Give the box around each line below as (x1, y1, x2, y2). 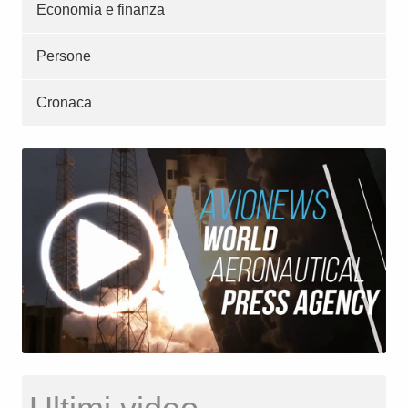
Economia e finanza (36, 2, 165, 18)
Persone (36, 48, 91, 65)
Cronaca (36, 95, 92, 111)
